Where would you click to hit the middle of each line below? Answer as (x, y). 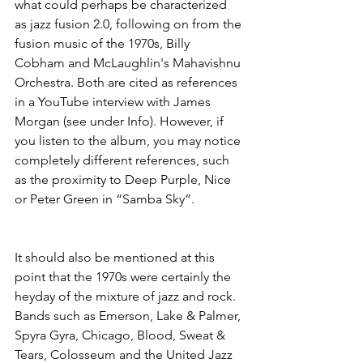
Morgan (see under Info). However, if (121, 121)
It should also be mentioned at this (116, 257)
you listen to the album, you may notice (129, 141)
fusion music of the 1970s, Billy (104, 43)
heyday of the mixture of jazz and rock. (127, 296)
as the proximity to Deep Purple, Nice (124, 179)
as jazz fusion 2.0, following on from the (130, 24)
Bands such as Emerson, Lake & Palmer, (129, 316)
